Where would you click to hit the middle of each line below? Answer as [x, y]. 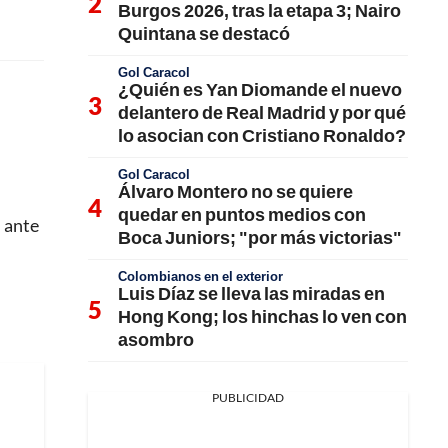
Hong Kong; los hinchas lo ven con [262, 315]
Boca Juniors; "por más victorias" [260, 236]
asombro [156, 338]
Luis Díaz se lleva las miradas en [251, 292]
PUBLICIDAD [248, 397]
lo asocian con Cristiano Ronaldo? [262, 134]
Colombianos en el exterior [200, 275]
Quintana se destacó [204, 32]
